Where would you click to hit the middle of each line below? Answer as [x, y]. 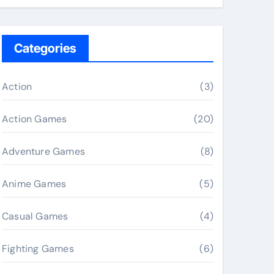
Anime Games [34, 184]
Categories [45, 48]
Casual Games [35, 216]
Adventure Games [43, 151]
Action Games [35, 119]
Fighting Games [38, 249]
